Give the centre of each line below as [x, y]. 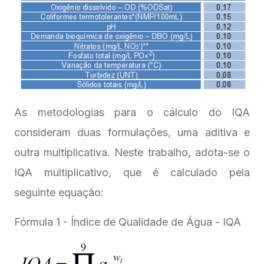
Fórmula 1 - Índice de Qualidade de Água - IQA [128, 222]
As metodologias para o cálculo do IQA [132, 113]
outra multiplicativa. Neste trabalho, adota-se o [132, 153]
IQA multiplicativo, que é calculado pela [132, 173]
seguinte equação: [59, 193]
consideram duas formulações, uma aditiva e [132, 133]
